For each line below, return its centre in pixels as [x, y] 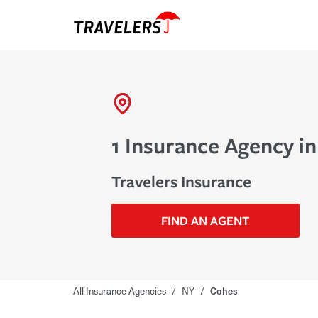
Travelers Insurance [181, 181]
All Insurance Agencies [120, 291]
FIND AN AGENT [205, 220]
